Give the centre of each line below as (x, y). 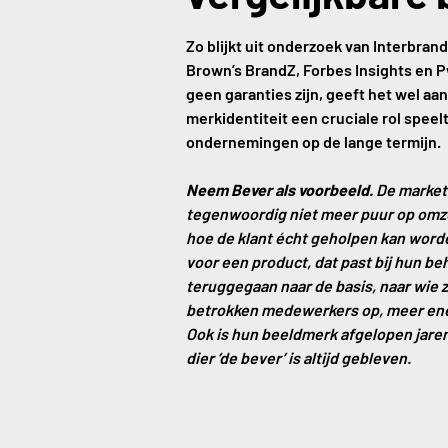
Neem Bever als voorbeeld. (279, 189)
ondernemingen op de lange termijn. (313, 141)
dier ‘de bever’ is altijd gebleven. (298, 357)
